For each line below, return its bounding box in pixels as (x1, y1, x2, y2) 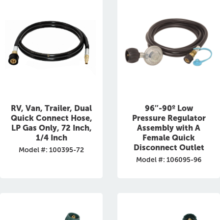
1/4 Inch (35, 133, 67, 142)
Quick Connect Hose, (10, 113, 92, 123)
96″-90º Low (144, 104, 193, 113)
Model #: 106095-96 (136, 156, 201, 164)
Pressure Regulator (132, 113, 206, 123)
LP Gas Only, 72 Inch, (11, 123, 92, 133)
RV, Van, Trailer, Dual (11, 104, 92, 113)
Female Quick (142, 133, 195, 142)
